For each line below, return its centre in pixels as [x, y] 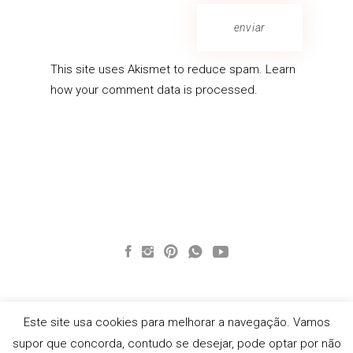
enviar [249, 28]
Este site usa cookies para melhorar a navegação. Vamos [176, 322]
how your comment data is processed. [154, 90]
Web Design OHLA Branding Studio [176, 346]
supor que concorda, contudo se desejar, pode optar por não [176, 344]
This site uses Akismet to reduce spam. [158, 70]
